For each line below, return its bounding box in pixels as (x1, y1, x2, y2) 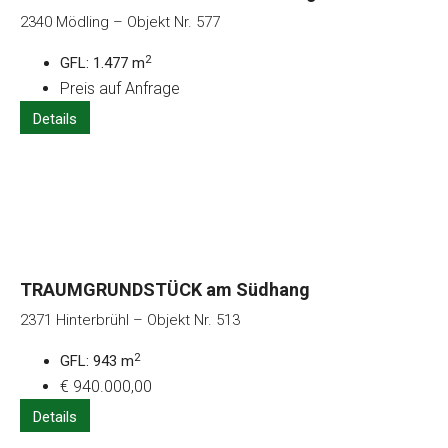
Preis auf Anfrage (60, 79, 180, 99)
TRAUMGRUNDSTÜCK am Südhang (20, 279, 310, 301)
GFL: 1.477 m (60, 54, 145, 73)
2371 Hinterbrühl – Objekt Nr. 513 (20, 311, 240, 330)
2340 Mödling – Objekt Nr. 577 (20, 13, 220, 32)
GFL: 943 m (60, 352, 134, 371)
